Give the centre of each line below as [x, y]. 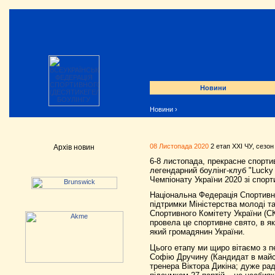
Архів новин [74, 147]
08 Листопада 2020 [179, 146]
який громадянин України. [197, 232]
